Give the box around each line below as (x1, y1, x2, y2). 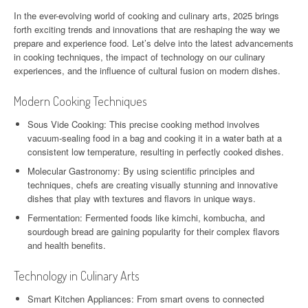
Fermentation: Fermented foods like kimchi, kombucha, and (27, 210, 265, 224)
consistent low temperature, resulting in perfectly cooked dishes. (27, 144, 284, 158)
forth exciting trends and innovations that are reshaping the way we (14, 22, 280, 36)
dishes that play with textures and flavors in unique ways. (27, 191, 256, 205)
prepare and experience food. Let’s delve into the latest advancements (14, 36, 294, 49)
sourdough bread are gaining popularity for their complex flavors (27, 224, 280, 238)
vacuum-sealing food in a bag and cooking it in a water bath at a (27, 131, 282, 144)
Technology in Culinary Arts (14, 267, 140, 283)
